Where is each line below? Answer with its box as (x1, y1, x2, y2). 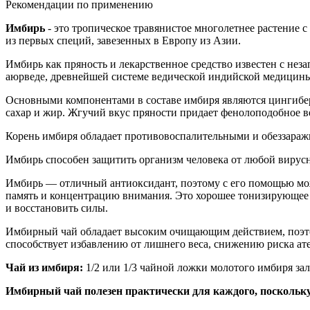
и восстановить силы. (6, 201, 108, 214)
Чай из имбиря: (6, 261, 83, 273)
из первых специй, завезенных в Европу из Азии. (6, 34, 241, 46)
